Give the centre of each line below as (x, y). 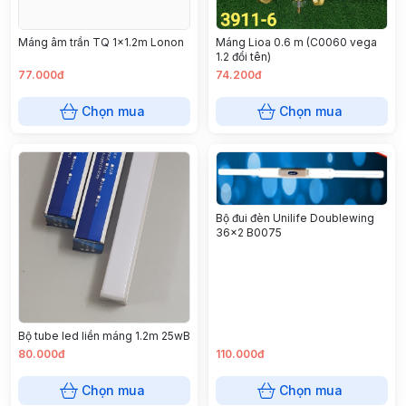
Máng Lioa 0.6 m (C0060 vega (296, 42)
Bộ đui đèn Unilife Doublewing (295, 218)
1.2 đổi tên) (243, 56)
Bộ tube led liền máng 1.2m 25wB (104, 335)
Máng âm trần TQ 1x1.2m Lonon (101, 42)
